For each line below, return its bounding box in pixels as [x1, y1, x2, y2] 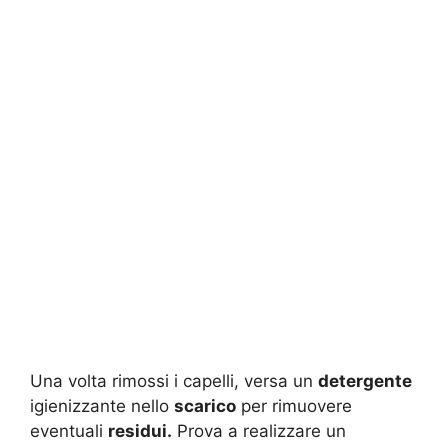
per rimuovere [236, 396, 352, 417]
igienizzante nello [30, 396, 174, 417]
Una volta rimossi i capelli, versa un [30, 371, 318, 392]
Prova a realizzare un [172, 421, 346, 442]
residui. [108, 421, 172, 442]
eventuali [30, 421, 108, 442]
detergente [318, 371, 412, 392]
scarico [174, 396, 236, 417]
